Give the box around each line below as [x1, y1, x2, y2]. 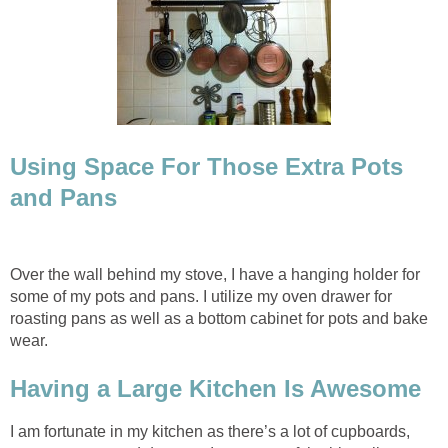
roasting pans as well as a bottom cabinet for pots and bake [10, 310, 428, 328]
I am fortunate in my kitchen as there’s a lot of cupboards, [10, 422, 410, 440]
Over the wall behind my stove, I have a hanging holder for [10, 266, 420, 284]
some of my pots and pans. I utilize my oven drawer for [10, 288, 392, 306]
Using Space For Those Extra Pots [10, 153, 403, 181]
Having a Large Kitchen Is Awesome [10, 374, 421, 402]
